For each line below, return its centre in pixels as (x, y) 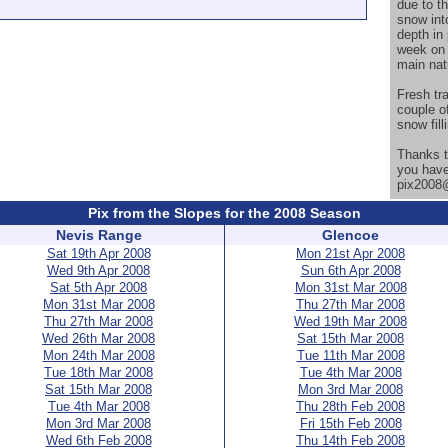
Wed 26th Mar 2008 (98, 338)
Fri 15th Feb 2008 (350, 423)
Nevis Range (98, 235)
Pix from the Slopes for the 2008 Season (224, 213)
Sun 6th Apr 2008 (350, 270)
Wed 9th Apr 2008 (98, 270)
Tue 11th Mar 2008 (350, 355)
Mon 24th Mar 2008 (98, 355)
